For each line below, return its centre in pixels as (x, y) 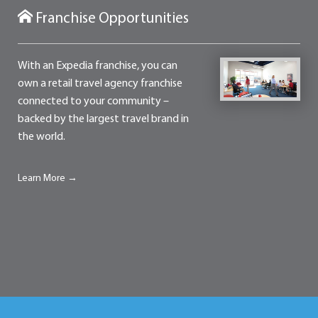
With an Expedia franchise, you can (97, 66)
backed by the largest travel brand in (103, 119)
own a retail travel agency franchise (100, 83)
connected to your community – (93, 101)
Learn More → (47, 178)
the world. (41, 137)
